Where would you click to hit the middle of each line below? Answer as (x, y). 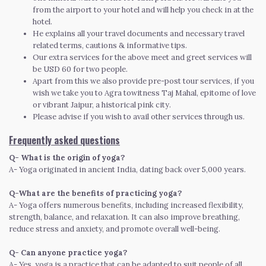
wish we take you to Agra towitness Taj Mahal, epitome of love (144, 93)
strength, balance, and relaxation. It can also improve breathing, (124, 217)
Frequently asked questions (64, 140)
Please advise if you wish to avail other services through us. (139, 116)
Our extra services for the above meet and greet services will (142, 57)
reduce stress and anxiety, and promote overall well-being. (115, 229)
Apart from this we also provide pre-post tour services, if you (143, 81)
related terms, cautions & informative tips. (111, 45)
